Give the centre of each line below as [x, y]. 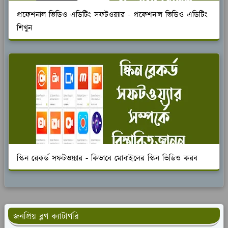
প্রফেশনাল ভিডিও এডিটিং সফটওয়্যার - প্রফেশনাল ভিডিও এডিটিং [112, 15]
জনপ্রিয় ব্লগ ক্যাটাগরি [46, 217]
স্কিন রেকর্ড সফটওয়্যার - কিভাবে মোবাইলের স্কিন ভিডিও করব [107, 158]
